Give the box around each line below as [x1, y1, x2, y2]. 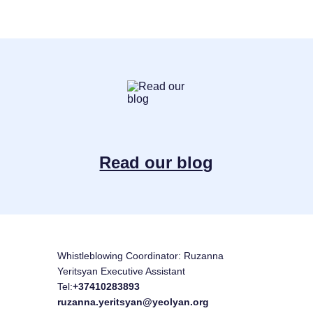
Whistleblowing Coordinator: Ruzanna [57, 250, 224, 261]
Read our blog [99, 153, 214, 172]
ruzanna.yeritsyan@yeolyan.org [57, 296, 209, 307]
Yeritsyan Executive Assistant [57, 265, 185, 277]
